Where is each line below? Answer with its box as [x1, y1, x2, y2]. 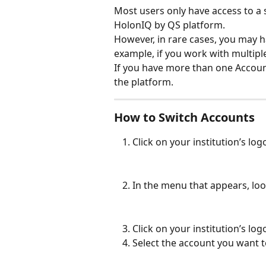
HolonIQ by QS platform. [114, 18, 227, 31]
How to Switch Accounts [114, 109, 255, 125]
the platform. [114, 75, 173, 88]
